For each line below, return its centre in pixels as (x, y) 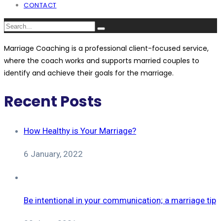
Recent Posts (53, 101)
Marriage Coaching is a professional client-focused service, (106, 48)
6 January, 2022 (53, 154)
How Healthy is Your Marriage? (80, 131)
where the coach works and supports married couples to (102, 60)
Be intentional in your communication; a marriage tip (120, 201)
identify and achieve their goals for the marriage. (89, 73)
